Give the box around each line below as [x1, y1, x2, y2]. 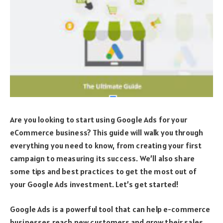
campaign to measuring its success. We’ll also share [10, 153, 195, 163]
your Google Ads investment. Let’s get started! [10, 179, 179, 189]
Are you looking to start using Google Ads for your [10, 114, 187, 124]
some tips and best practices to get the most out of [10, 166, 197, 176]
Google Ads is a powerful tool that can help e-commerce [10, 204, 211, 215]
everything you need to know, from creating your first [10, 140, 202, 150]
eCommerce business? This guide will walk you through [10, 127, 204, 137]
